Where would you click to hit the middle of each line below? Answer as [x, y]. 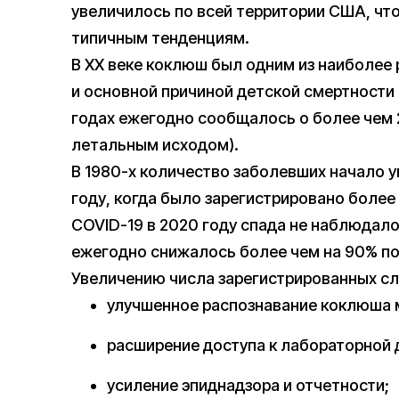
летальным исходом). [155, 145]
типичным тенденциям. [160, 38]
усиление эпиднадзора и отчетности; [248, 386]
